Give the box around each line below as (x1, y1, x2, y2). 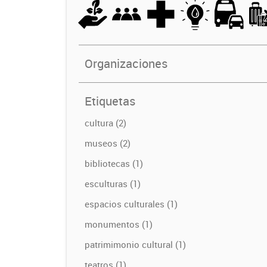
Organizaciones (85, 55, 167, 72)
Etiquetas (85, 92, 135, 109)
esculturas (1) (85, 177, 141, 190)
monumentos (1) (85, 218, 153, 230)
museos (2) (85, 136, 131, 149)
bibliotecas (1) (85, 157, 143, 169)
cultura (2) (85, 116, 126, 129)
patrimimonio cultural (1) (85, 238, 186, 250)
